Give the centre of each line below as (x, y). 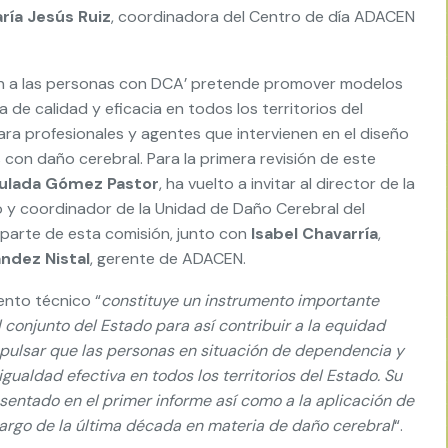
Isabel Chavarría (314, 233)
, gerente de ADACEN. (168, 258)
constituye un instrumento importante (240, 300)
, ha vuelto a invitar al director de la (287, 183)
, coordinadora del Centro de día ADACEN (263, 16)
